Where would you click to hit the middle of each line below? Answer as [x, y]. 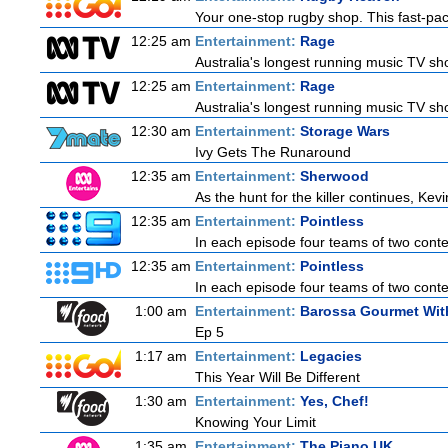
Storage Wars [345, 131]
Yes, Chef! [334, 401]
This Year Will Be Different [277, 377]
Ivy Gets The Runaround [273, 152]
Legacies [331, 356]
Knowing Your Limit [255, 422]
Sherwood [334, 176]
